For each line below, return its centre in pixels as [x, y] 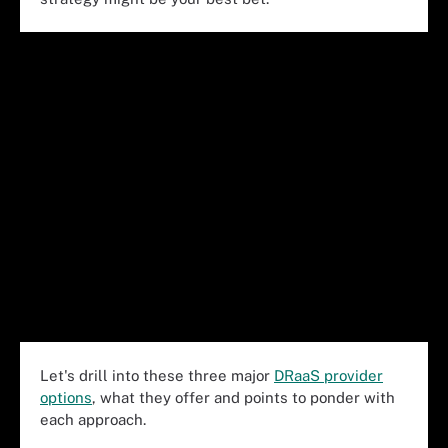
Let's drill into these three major [157, 375]
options [66, 397]
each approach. [93, 419]
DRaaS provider [328, 375]
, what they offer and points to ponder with [243, 397]
